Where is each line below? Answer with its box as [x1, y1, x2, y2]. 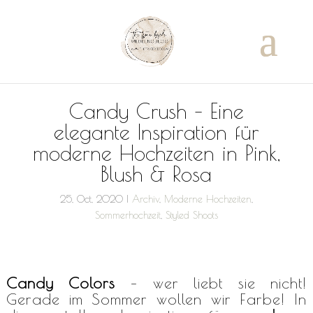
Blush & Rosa [101, 161, 212, 186]
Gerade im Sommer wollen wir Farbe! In [6, 289, 307, 308]
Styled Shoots [165, 209, 218, 221]
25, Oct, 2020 [59, 193, 123, 205]
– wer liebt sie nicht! [115, 273, 307, 292]
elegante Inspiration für [53, 119, 259, 144]
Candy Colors [6, 273, 116, 292]
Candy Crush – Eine [68, 98, 244, 123]
